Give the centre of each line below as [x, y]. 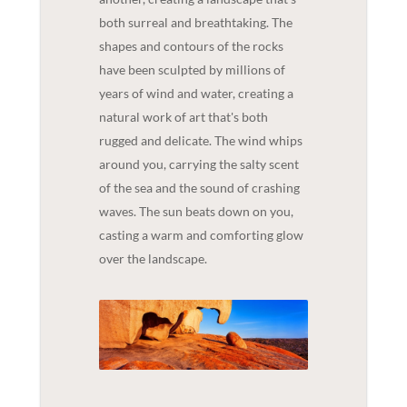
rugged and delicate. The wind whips [200, 140]
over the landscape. [153, 258]
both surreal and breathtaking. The [195, 22]
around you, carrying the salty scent [199, 164]
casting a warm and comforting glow [201, 234]
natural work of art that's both [183, 116]
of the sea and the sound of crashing [199, 187]
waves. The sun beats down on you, [196, 211]
